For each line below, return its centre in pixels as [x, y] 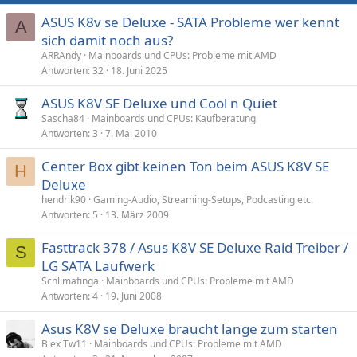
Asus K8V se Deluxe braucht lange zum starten [190, 329]
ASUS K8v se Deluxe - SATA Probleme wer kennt [190, 22]
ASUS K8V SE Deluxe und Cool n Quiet [159, 103]
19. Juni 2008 [133, 296]
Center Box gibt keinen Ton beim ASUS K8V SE [185, 166]
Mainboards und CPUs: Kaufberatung [174, 118]
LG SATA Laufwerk [98, 266]
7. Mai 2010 [131, 133]
